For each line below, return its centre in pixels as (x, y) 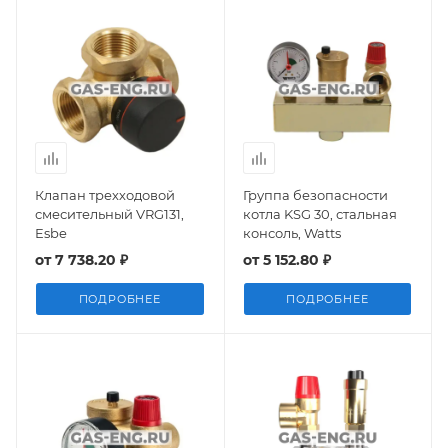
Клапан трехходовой (105, 195)
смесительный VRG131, (109, 214)
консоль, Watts (291, 233)
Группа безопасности (315, 195)
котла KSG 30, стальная (319, 214)
